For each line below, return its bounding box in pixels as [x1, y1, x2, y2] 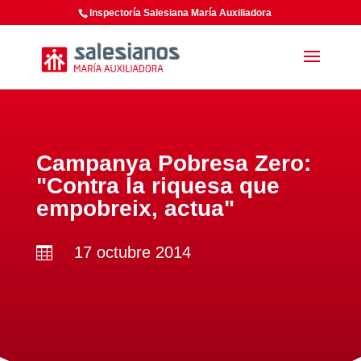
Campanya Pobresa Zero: [35, 151, 311, 176]
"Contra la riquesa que [35, 173, 280, 198]
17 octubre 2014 [73, 243, 191, 261]
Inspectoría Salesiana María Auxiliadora [89, 7, 272, 19]
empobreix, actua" [35, 196, 234, 221]
